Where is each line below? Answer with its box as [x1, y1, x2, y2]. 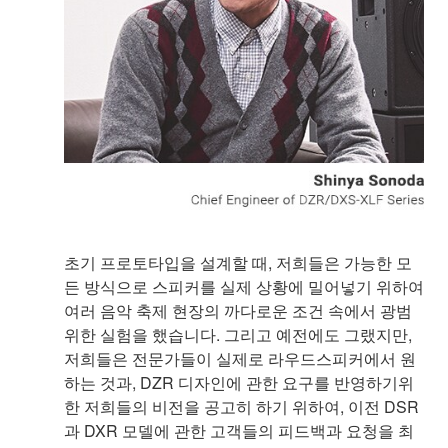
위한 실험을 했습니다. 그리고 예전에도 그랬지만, [64, 323, 412, 347]
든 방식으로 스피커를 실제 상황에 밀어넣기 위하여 [64, 275, 424, 299]
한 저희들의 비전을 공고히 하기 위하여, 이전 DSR [64, 395, 419, 419]
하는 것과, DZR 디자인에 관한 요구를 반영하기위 [64, 371, 414, 395]
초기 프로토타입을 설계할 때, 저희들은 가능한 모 [64, 251, 412, 275]
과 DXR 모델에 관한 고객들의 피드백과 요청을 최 [64, 419, 414, 443]
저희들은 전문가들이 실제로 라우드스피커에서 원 [64, 347, 416, 371]
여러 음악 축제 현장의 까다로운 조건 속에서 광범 [64, 299, 412, 323]
